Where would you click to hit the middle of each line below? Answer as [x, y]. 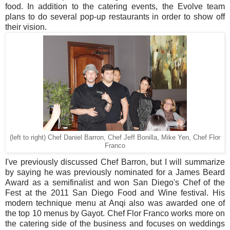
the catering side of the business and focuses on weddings [115, 223]
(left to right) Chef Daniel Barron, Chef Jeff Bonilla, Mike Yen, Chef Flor [115, 137]
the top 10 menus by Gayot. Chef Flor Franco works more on [115, 213]
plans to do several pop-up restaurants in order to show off [115, 16]
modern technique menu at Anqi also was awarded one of [115, 203]
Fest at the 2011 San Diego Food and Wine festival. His [115, 193]
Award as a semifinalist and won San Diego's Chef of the [115, 182]
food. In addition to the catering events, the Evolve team [115, 6]
